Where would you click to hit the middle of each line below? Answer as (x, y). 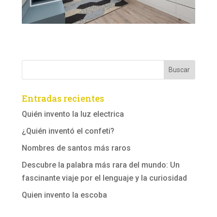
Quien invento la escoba (64, 195)
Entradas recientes (63, 98)
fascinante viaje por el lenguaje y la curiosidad (104, 178)
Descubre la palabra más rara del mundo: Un (101, 165)
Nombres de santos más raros (76, 148)
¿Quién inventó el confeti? (68, 131)
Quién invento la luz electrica (73, 114)
